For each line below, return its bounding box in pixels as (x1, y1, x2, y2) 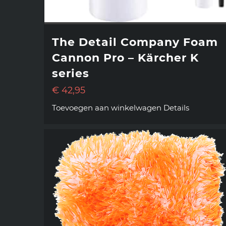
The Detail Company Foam (52, 35, 218, 49)
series (52, 67, 89, 81)
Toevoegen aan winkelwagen (52, 103, 161, 113)
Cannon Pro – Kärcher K (52, 51, 199, 65)
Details (163, 103, 189, 113)
